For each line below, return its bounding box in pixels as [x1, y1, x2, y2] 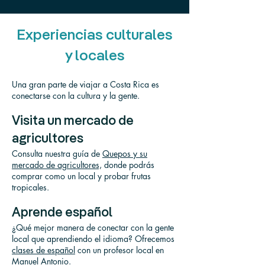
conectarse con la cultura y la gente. [12, 90, 140, 101]
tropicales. [12, 182, 49, 193]
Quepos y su [102, 148, 147, 159]
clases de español [12, 244, 75, 256]
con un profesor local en [75, 244, 164, 256]
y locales [64, 49, 125, 64]
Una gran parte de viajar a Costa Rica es [12, 79, 159, 90]
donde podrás [102, 159, 154, 170]
